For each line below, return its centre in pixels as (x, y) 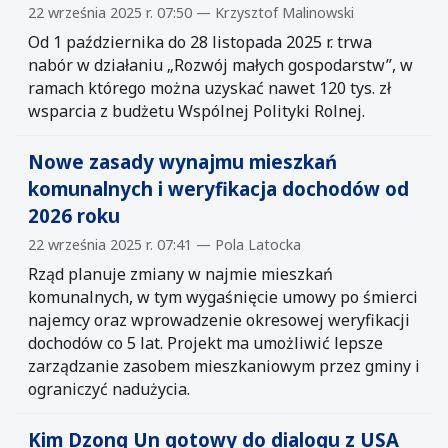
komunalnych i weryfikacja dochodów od (218, 188)
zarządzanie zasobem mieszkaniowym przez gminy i (224, 365)
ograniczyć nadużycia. (109, 388)
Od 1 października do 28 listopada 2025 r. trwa (200, 41)
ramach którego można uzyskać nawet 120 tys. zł (209, 87)
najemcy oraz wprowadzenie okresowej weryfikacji (219, 319)
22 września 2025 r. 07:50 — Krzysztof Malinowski (191, 12)
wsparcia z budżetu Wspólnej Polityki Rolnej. (196, 110)
